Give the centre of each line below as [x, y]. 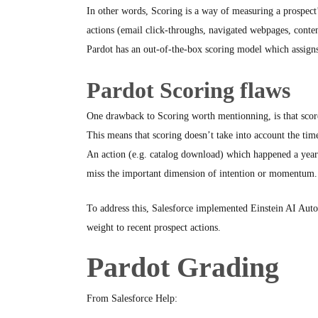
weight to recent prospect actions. [154, 227]
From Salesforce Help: [132, 298]
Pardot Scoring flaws [188, 90]
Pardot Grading [183, 267]
